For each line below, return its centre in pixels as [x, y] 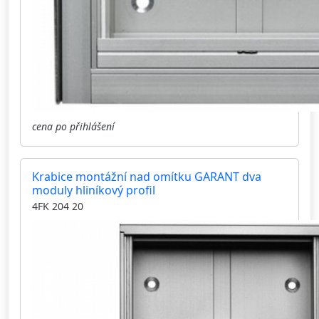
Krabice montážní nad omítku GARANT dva [147, 177]
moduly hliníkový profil [94, 190]
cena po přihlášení [73, 127]
